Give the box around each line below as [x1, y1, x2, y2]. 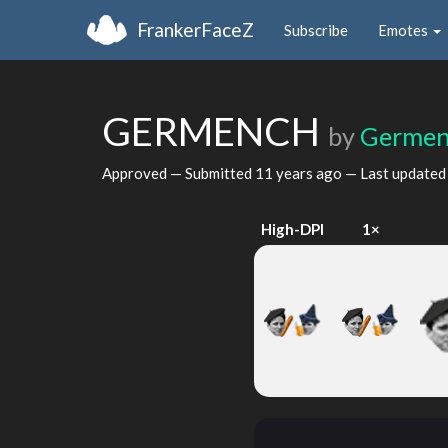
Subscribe [284, 20, 348, 39]
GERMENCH [102, 108, 328, 154]
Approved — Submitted [102, 163, 255, 182]
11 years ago [255, 163, 342, 182]
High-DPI [261, 220, 325, 238]
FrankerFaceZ [137, 17, 254, 41]
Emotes [378, 20, 431, 39]
